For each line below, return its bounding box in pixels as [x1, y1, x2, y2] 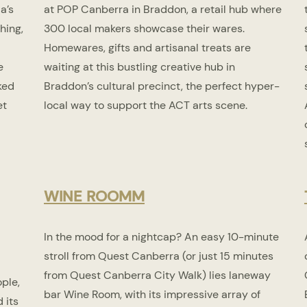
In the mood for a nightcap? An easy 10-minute [43, 230, 279, 245]
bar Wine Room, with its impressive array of [43, 287, 260, 302]
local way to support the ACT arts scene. [43, 98, 247, 113]
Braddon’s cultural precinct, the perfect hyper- [43, 79, 280, 94]
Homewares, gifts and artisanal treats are [43, 40, 251, 56]
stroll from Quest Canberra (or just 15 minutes [43, 249, 273, 264]
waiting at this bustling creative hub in [43, 60, 235, 75]
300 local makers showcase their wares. [43, 21, 245, 36]
